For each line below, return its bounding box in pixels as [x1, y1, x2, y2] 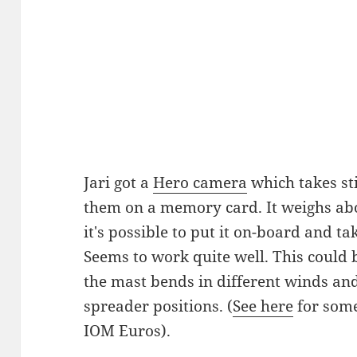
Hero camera [153, 172, 248, 194]
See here [233, 296, 294, 317]
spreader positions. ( [84, 296, 233, 317]
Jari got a [84, 172, 154, 194]
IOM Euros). [84, 320, 171, 342]
